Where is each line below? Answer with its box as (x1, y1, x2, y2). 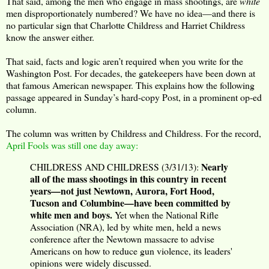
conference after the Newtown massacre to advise (30, 232, 214, 245)
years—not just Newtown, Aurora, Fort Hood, (30, 183, 214, 198)
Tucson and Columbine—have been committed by (30, 195, 231, 210)
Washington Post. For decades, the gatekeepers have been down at (6, 66, 255, 79)
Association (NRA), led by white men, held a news (30, 220, 221, 233)
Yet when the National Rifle (115, 208, 219, 221)
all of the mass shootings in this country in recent (30, 171, 226, 186)
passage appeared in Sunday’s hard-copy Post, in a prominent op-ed (6, 90, 262, 103)
